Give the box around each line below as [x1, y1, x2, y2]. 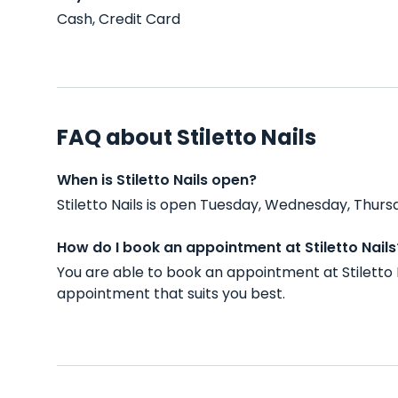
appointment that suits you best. [57, 283, 285, 304]
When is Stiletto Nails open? [57, 170, 257, 190]
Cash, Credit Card [57, 9, 180, 29]
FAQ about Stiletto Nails [57, 123, 316, 152]
